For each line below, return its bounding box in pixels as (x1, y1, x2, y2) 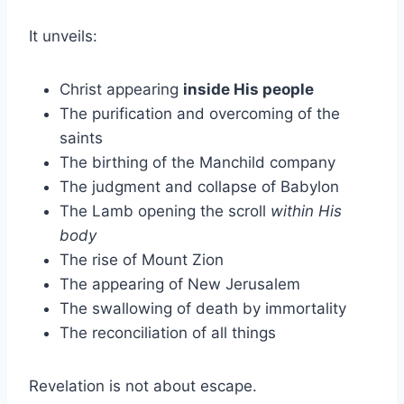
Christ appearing (60, 79, 183, 98)
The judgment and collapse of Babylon (60, 177, 339, 196)
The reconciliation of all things (60, 323, 276, 342)
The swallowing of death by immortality (60, 298, 346, 317)
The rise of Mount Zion (60, 250, 224, 269)
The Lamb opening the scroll (60, 201, 271, 220)
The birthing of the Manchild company (60, 152, 335, 171)
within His (271, 201, 342, 220)
